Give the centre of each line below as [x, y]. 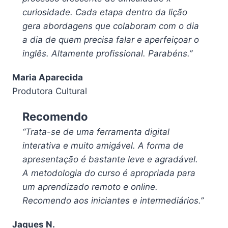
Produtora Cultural [50, 91]
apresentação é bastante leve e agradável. [110, 160]
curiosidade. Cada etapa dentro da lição [105, 12]
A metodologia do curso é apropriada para [109, 173]
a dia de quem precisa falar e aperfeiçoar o [111, 40]
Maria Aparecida [48, 78]
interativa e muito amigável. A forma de [103, 146]
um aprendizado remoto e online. [90, 187]
